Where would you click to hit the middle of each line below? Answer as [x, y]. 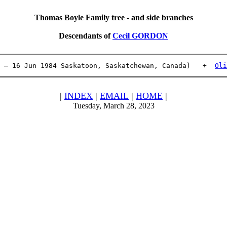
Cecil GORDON [140, 36]
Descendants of [86, 36]
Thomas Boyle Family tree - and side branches [113, 17]
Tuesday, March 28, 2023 [113, 106]
